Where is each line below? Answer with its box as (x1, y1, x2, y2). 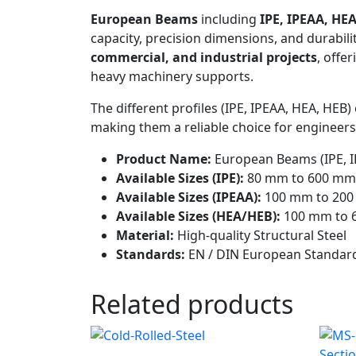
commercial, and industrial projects (91, 48, 317, 66)
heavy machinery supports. (91, 67, 253, 85)
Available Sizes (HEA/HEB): (116, 207, 281, 225)
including (198, 10, 260, 28)
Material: (116, 226, 174, 244)
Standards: (116, 245, 185, 263)
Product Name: (116, 149, 211, 168)
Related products (91, 286, 293, 321)
